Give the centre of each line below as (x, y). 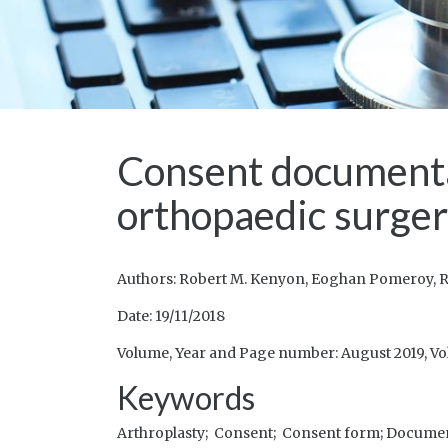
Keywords (186, 397)
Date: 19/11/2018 (171, 316)
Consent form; (334, 433)
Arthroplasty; (165, 433)
